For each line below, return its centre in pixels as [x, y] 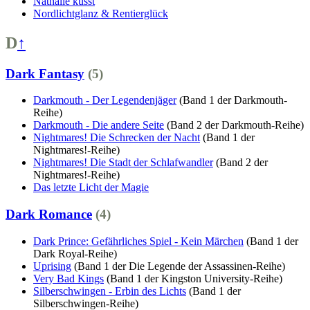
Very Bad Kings [69, 278]
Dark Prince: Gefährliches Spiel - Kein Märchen [138, 241]
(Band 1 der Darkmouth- [233, 100]
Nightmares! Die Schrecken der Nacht [117, 138]
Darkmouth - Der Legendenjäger [105, 100]
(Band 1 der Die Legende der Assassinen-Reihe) [180, 266]
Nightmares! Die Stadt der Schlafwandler [123, 163]
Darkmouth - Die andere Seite [99, 125]
